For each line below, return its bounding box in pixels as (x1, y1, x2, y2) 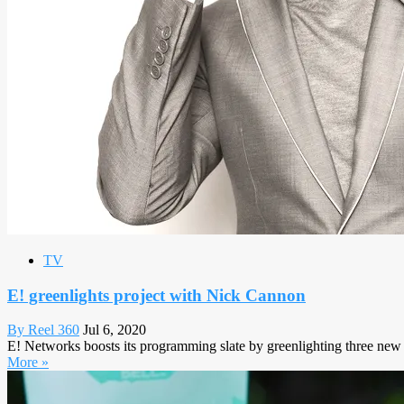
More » (7, 354, 49, 371)
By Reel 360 (7, 322, 79, 338)
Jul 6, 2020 (83, 322, 146, 338)
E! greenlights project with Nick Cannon (7, 285, 306, 305)
